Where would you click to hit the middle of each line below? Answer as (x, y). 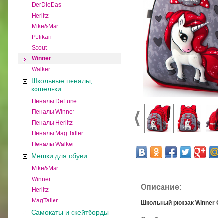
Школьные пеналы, (62, 81)
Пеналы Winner (53, 112)
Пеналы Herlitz (52, 123)
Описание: (161, 187)
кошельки (46, 89)
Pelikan (42, 37)
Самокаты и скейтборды (70, 212)
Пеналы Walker (53, 144)
